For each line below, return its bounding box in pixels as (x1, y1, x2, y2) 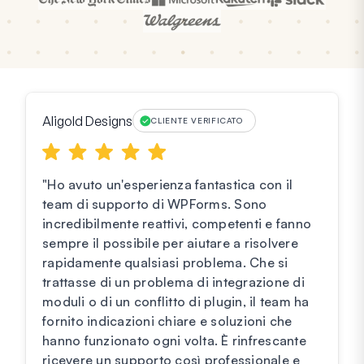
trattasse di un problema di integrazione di (42, 274, 305, 291)
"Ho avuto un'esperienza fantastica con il (42, 176, 293, 193)
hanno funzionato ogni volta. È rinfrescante (42, 332, 306, 349)
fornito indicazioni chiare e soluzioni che (42, 313, 292, 330)
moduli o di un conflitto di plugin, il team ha (42, 293, 310, 310)
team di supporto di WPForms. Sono (42, 196, 267, 213)
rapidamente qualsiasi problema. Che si (42, 254, 288, 271)
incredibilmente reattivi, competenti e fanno (42, 215, 311, 232)
